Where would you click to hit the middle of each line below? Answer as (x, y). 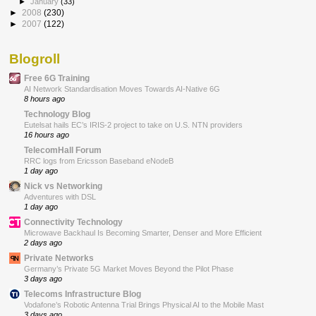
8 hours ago (44, 98)
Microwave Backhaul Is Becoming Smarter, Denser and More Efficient (143, 232)
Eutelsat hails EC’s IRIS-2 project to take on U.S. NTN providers (133, 124)
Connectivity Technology (73, 221)
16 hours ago (47, 134)
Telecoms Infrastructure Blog (83, 293)
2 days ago (43, 242)
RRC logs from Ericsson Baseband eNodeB (99, 160)
